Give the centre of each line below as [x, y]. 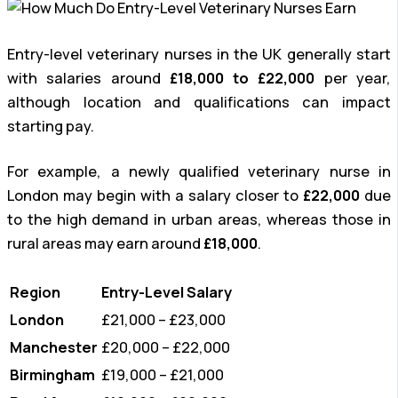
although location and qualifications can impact [199, 102]
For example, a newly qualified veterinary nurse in [199, 172]
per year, [353, 78]
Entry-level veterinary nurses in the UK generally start [199, 54]
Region [35, 292]
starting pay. [51, 126]
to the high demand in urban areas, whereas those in [199, 220]
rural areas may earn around [105, 244]
